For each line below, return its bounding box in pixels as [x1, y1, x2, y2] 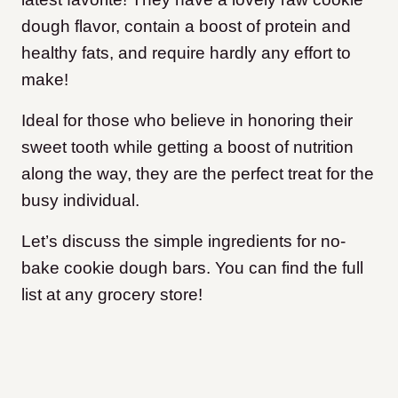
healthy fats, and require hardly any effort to [21, 44, 351, 62]
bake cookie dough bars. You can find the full [21, 259, 363, 277]
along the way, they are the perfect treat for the [21, 164, 374, 183]
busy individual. [21, 191, 139, 210]
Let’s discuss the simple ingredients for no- [21, 232, 346, 251]
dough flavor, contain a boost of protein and [21, 17, 351, 36]
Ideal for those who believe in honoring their [21, 111, 353, 130]
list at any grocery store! [21, 285, 203, 304]
